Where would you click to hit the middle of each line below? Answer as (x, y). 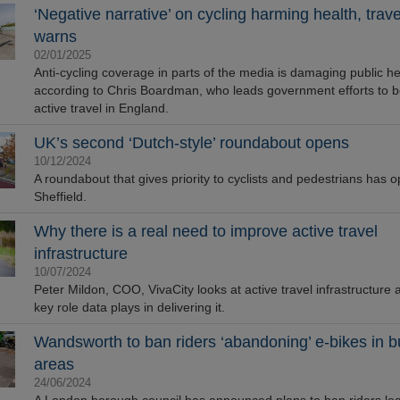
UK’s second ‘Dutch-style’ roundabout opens (191, 143)
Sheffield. (60, 196)
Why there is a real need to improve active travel (205, 231)
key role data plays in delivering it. (129, 307)
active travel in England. (101, 108)
